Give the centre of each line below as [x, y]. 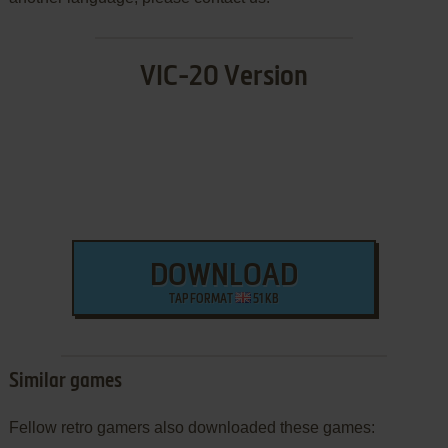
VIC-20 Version [223, 77]
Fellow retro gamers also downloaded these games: [191, 428]
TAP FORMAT [201, 300]
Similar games [65, 382]
